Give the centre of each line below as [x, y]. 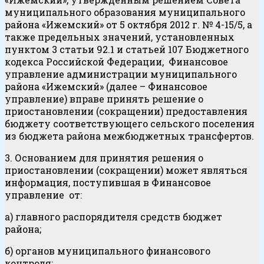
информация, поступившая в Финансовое [108, 183]
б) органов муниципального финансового [108, 251]
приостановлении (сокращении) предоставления [127, 111]
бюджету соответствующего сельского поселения [130, 124]
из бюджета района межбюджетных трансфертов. [129, 136]
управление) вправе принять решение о [104, 99]
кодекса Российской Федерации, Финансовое [116, 62]
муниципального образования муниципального [125, 12]
